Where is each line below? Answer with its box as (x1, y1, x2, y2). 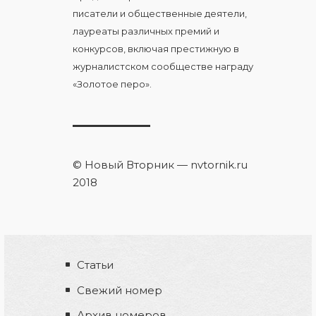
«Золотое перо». (73, 78, 152, 90)
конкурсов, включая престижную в (73, 42, 239, 54)
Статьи (77, 258, 114, 272)
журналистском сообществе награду (73, 60, 253, 72)
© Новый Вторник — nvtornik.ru (73, 157, 248, 171)
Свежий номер (77, 283, 162, 297)
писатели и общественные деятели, (73, 7, 247, 19)
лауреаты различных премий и (73, 25, 219, 37)
